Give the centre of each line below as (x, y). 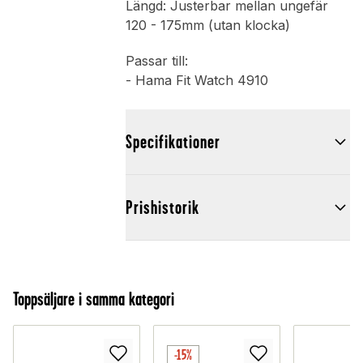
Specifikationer (173, 142)
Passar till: (156, 61)
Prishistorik (162, 208)
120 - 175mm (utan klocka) (207, 26)
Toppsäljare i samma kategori (94, 299)
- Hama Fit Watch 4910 (196, 81)
